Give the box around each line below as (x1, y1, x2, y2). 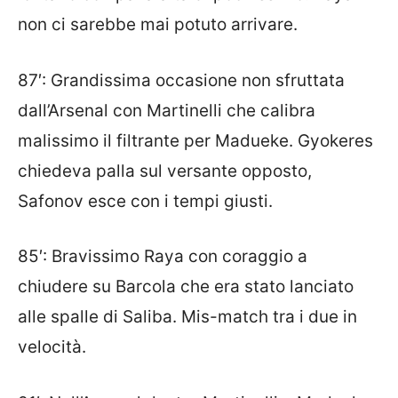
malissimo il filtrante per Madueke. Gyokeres (18, 130, 373, 151)
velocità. (18, 337, 86, 358)
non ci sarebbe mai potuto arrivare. (18, 14, 298, 36)
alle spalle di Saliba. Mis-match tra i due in (18, 306, 357, 328)
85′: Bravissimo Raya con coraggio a (18, 246, 307, 267)
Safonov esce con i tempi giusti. (18, 190, 273, 211)
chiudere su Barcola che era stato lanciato (18, 276, 354, 298)
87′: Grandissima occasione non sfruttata (18, 69, 345, 91)
